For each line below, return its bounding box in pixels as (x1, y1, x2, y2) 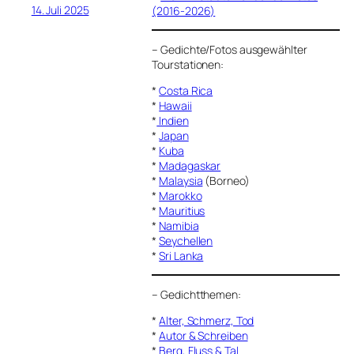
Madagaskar (159, 157, 221, 173)
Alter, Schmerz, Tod (159, 312, 254, 328)
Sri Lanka (159, 247, 204, 263)
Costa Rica (159, 82, 213, 98)
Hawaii (159, 97, 192, 113)
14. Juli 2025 (31, 2, 89, 17)
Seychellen (159, 232, 213, 248)
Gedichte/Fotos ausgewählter (160, 41, 307, 57)
